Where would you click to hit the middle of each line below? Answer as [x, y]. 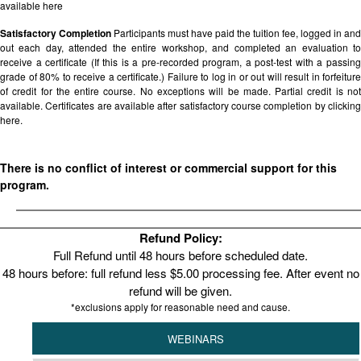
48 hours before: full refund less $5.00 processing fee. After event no [180, 273]
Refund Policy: [180, 238]
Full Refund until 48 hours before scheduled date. [180, 255]
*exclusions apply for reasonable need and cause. [180, 307]
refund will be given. [180, 290]
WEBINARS [196, 339]
